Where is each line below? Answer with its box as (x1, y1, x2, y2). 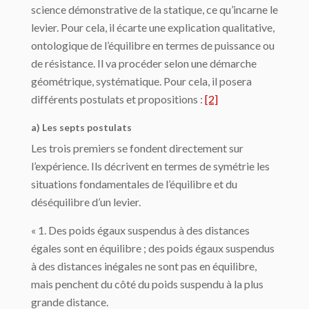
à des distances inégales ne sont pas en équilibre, (31, 259, 257, 273)
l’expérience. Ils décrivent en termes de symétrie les (31, 159, 270, 173)
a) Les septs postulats (31, 121, 132, 134)
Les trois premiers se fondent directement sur (31, 141, 243, 155)
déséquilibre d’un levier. (31, 195, 141, 209)
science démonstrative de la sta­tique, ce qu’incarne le (31, 3, 278, 17)
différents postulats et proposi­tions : (31, 92, 205, 106)
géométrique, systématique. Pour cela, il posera (31, 74, 252, 88)
